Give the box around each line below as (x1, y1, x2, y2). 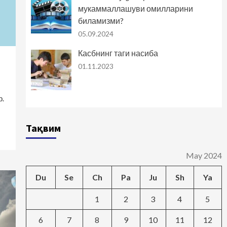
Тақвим (25, 122, 61, 135)
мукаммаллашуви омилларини (78, 4, 193, 14)
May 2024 (185, 150, 222, 161)
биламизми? (78, 16, 124, 26)
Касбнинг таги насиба (78, 48, 158, 58)
